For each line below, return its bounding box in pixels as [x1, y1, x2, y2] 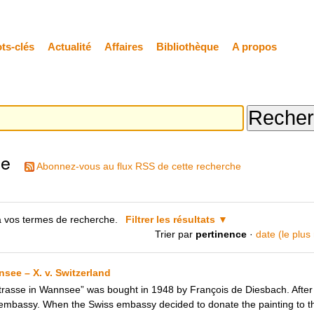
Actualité [47, 40, 91, 53]
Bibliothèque [156, 40, 219, 53]
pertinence [196, 228, 247, 240]
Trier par [155, 228, 193, 240]
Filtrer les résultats [125, 214, 216, 226]
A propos [231, 40, 277, 53]
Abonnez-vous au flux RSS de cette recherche [36, 160, 242, 172]
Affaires [104, 40, 143, 53]
